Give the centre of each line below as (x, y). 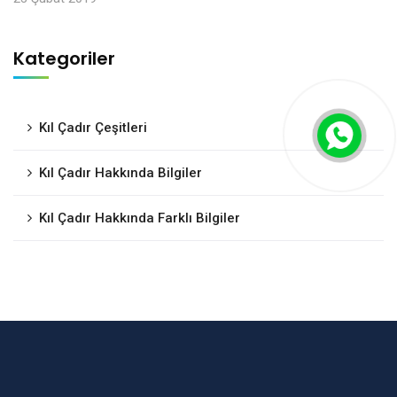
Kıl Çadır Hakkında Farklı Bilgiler (140, 218)
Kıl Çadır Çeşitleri (93, 128)
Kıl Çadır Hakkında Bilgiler (121, 173)
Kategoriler (64, 59)
